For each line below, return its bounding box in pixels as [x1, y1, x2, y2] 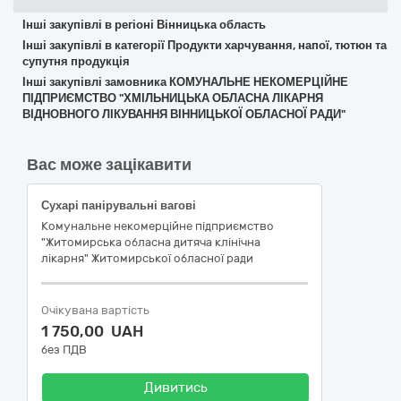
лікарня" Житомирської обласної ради [41, 252, 253, 265]
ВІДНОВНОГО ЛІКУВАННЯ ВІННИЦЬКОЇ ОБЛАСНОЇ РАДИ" [22, 107, 346, 121]
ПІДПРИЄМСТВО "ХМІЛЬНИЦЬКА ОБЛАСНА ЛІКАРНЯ [22, 91, 323, 105]
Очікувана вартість [41, 303, 149, 317]
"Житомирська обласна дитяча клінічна [41, 235, 260, 249]
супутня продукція [22, 55, 130, 68]
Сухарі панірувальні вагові [41, 199, 196, 212]
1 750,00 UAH [41, 322, 143, 340]
